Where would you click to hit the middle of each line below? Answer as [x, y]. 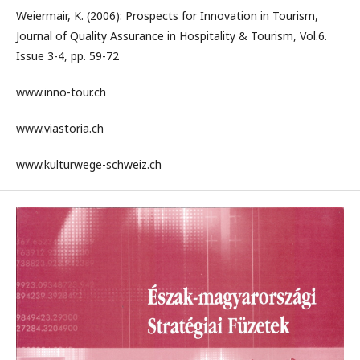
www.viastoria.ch [60, 128]
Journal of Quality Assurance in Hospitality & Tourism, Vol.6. [172, 36]
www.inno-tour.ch [61, 92]
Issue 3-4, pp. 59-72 [67, 56]
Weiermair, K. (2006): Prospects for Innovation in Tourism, [167, 16]
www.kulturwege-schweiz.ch [89, 164]
